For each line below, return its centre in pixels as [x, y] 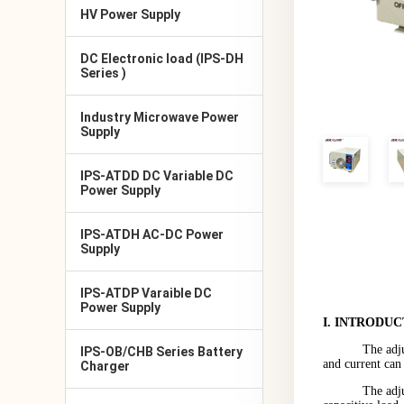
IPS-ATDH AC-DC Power [152, 234]
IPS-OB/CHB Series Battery [161, 352]
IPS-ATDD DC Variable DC [157, 176]
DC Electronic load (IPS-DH [162, 59]
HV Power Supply [130, 14]
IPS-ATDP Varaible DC [146, 293]
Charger [105, 366]
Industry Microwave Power [160, 117]
